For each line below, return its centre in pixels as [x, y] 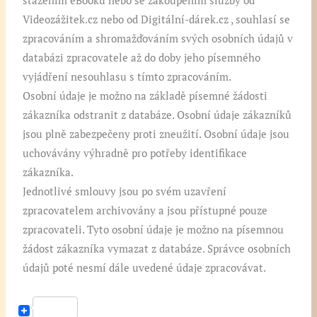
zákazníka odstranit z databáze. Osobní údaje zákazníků [157, 115]
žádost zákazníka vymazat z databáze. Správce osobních [157, 249]
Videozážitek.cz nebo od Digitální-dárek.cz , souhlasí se [157, 20]
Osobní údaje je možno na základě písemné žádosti [145, 96]
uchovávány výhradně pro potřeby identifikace [135, 154]
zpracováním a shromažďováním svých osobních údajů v [158, 39]
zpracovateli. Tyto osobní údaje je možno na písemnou [154, 230]
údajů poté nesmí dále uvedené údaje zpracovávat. [145, 268]
